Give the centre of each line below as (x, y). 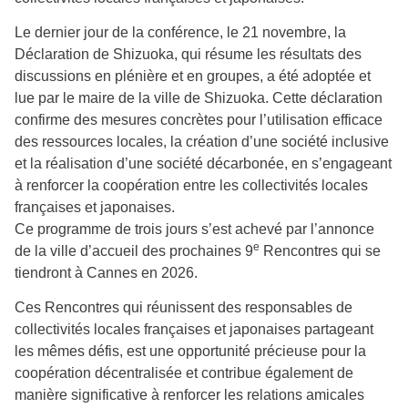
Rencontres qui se (320, 251)
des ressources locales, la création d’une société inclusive (202, 142)
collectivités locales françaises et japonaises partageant (194, 330)
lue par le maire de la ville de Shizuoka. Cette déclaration (199, 98)
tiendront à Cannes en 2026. (106, 273)
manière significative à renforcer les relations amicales (189, 395)
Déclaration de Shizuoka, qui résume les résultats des (188, 55)
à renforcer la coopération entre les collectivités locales (191, 186)
